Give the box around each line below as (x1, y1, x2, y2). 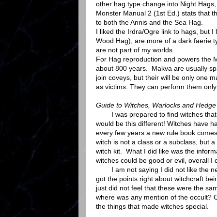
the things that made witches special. (96, 202, 209, 211)
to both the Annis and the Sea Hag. (96, 18, 203, 27)
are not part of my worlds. (96, 46, 174, 54)
